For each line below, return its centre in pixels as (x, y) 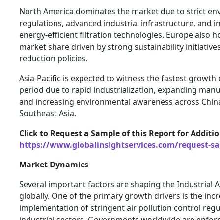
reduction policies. (53, 59)
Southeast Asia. (48, 114)
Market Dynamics (54, 165)
